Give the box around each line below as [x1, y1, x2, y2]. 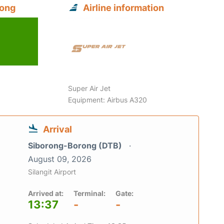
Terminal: [73, 189, 105, 198]
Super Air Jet [68, 84, 111, 93]
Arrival [43, 124, 72, 135]
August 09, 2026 [28, 154, 91, 164]
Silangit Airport [28, 167, 76, 176]
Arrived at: [28, 189, 63, 198]
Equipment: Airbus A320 [68, 95, 147, 104]
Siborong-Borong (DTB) [28, 140, 124, 151]
